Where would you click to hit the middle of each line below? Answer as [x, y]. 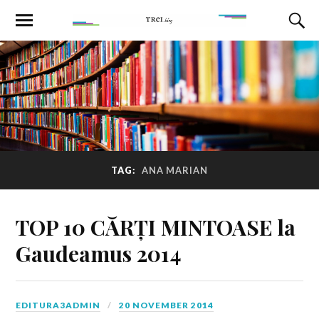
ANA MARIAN [175, 171]
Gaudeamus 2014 [99, 253]
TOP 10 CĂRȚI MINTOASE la [156, 226]
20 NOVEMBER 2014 [167, 305]
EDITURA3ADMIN [58, 305]
